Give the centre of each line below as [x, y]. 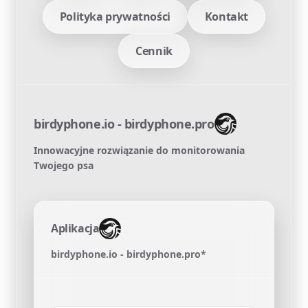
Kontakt [227, 16]
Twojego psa [64, 165]
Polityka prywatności [115, 16]
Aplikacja [75, 229]
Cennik [154, 51]
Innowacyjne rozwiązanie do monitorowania [139, 150]
